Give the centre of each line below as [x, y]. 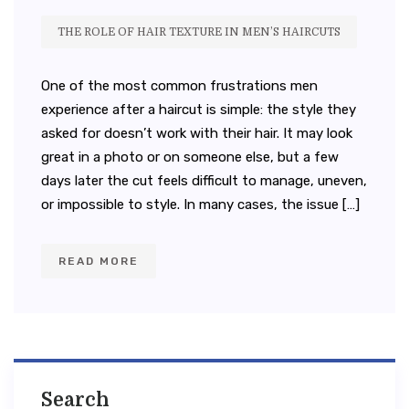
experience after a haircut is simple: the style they [199, 110]
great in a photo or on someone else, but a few [190, 157]
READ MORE [99, 262]
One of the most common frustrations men [179, 86]
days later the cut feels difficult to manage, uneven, [204, 181]
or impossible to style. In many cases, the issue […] [200, 205]
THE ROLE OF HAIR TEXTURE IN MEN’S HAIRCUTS [199, 32]
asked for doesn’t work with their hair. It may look [197, 134]
